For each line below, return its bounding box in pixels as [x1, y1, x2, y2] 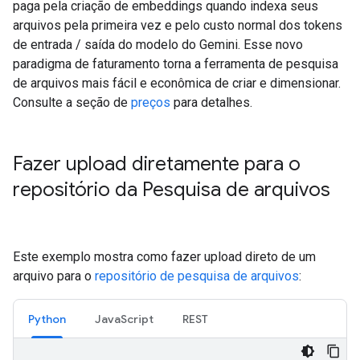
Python [28, 312, 66, 326]
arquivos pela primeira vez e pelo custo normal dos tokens [13, 18, 342, 33]
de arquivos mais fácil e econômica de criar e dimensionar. [13, 76, 341, 91]
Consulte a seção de [13, 95, 131, 110]
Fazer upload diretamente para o [13, 152, 301, 176]
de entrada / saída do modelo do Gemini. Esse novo [13, 37, 303, 52]
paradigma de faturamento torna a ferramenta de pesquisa [13, 56, 338, 72]
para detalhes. [170, 95, 252, 110]
